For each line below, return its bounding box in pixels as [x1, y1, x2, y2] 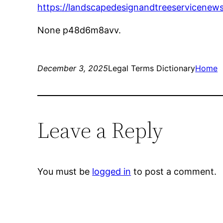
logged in [92, 166, 131, 177]
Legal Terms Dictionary [108, 63, 196, 74]
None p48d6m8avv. [37, 25, 121, 36]
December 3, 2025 [37, 63, 109, 74]
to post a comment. [131, 166, 217, 177]
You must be [37, 166, 93, 177]
